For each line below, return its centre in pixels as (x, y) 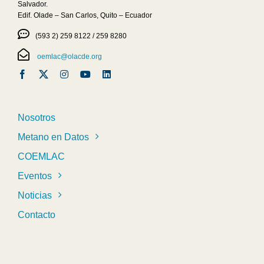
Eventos (34, 176)
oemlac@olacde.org (68, 56)
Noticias (34, 195)
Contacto (36, 214)
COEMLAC (41, 156)
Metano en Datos (53, 137)
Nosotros (36, 117)
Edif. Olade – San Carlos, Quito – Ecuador (85, 15)
